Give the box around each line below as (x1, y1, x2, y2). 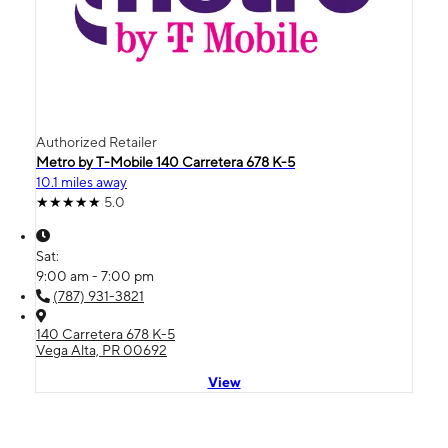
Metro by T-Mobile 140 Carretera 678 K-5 (36, 153, 295, 170)
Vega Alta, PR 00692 (36, 341, 167, 358)
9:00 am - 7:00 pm (36, 267, 154, 284)
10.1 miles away (36, 173, 127, 190)
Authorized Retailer (36, 133, 157, 150)
